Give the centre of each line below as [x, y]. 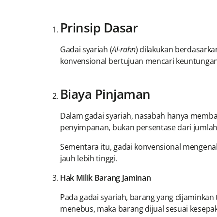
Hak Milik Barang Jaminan [106, 178]
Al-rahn [124, 50]
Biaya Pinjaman [105, 94]
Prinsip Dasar [99, 28]
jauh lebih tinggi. [89, 159]
